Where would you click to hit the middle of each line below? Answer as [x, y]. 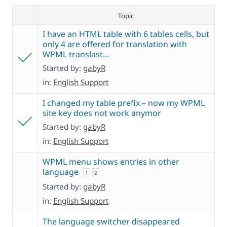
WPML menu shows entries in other [111, 162]
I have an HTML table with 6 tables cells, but [126, 34]
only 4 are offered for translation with [115, 44]
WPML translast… [76, 54]
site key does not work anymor [102, 113]
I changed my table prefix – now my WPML [124, 103]
